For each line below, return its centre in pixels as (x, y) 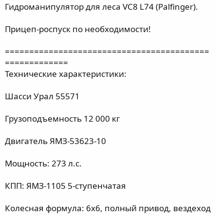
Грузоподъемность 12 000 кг (62, 118)
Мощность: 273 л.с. (43, 163)
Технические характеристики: (66, 73)
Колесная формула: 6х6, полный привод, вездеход (108, 208)
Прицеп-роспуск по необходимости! (78, 29)
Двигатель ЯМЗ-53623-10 (55, 141)
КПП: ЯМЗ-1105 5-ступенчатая (65, 185)
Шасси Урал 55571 (42, 96)
